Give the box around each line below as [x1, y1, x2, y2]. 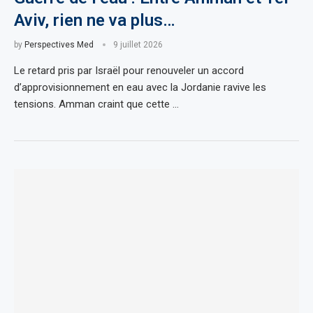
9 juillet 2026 [113, 39, 163, 50]
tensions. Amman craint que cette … [14, 97, 179, 110]
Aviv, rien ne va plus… [14, 10, 175, 30]
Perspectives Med [24, 39, 94, 50]
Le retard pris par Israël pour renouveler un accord [14, 64, 244, 77]
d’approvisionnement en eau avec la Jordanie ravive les [14, 80, 266, 94]
